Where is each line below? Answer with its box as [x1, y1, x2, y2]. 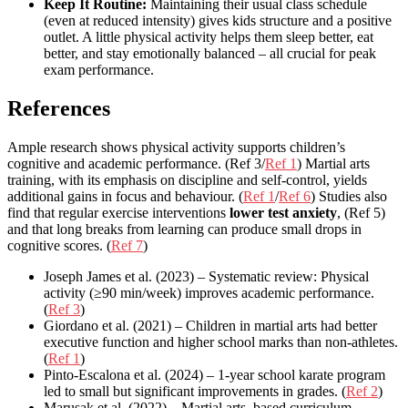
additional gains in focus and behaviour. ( [7, 188, 243, 204]
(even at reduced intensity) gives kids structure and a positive [44, 13, 392, 29]
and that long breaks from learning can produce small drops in [7, 220, 362, 237]
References [7, 97, 110, 121]
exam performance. [44, 62, 154, 78]
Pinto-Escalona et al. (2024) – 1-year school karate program [44, 366, 385, 382]
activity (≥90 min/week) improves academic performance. [44, 284, 374, 301]
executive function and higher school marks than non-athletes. [44, 333, 398, 350]
